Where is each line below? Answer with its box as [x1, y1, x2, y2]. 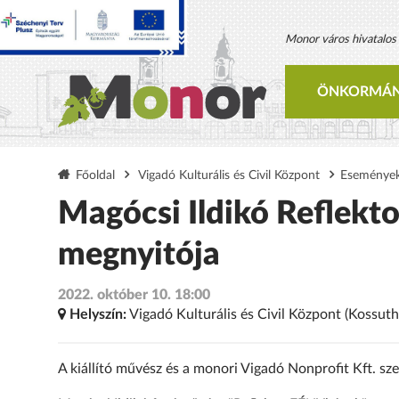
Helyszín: [69, 307, 126, 322]
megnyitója [57, 238, 220, 271]
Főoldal [75, 168, 115, 182]
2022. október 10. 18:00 [57, 288, 210, 303]
